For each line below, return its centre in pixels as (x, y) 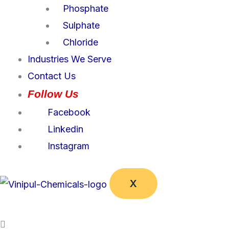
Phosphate (86, 8)
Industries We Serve (70, 59)
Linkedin (65, 129)
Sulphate (81, 25)
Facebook (69, 112)
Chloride (81, 42)
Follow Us (53, 94)
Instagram (68, 146)
